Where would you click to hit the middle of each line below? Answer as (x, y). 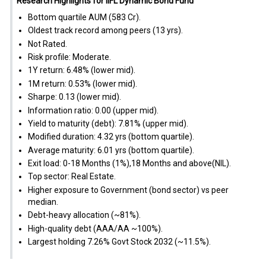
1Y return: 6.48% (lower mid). (81, 70)
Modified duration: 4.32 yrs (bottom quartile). (111, 137)
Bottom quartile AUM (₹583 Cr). (84, 17)
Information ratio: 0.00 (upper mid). (93, 110)
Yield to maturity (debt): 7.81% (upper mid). (108, 123)
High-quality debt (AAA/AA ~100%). (95, 228)
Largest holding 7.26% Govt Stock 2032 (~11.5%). (119, 242)
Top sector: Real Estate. (72, 177)
